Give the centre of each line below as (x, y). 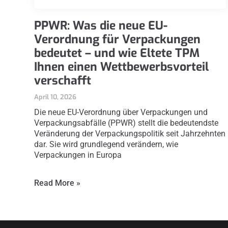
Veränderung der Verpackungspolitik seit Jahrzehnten (130, 134)
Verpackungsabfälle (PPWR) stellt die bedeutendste (126, 123)
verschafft (63, 81)
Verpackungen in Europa (78, 155)
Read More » (58, 183)
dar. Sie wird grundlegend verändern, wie (106, 145)
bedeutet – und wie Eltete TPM (117, 53)
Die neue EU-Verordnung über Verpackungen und (121, 112)
